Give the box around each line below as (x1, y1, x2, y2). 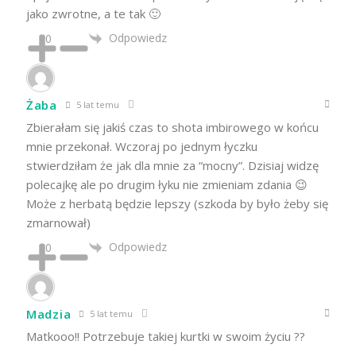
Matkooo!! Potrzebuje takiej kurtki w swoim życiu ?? (26, 328, 305, 345)
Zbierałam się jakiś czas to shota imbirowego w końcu (26, 119, 319, 136)
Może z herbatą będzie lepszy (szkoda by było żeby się (26, 195, 328, 212)
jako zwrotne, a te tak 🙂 (26, 5, 161, 21)
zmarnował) (26, 215, 91, 231)
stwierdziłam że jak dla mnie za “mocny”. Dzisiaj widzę (26, 157, 319, 174)
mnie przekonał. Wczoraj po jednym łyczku (26, 138, 257, 155)
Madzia (26, 306, 72, 323)
